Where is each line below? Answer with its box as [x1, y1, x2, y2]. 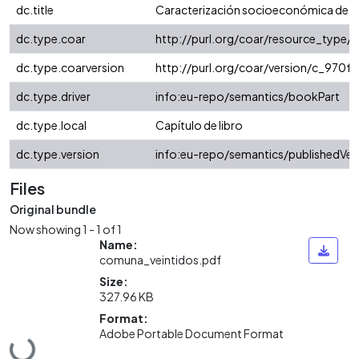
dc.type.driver [16, 89, 91, 104]
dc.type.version [16, 147, 99, 162]
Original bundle [10, 202, 96, 217]
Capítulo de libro [155, 118, 243, 133]
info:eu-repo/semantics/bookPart [155, 89, 340, 104]
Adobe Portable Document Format [99, 325, 284, 341]
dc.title [16, 2, 54, 18]
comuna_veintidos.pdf [99, 252, 221, 267]
